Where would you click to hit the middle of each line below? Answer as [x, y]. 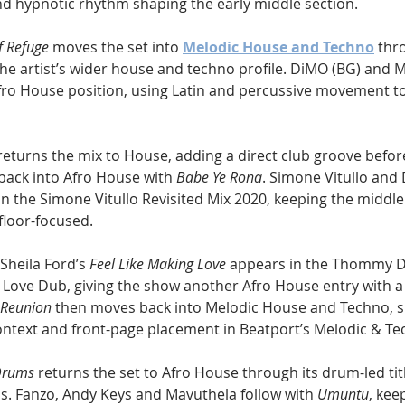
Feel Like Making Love [158, 264]
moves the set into [116, 47]
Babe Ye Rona [219, 177]
